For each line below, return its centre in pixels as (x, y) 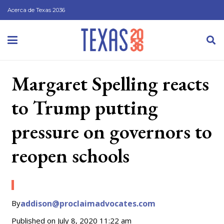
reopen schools (70, 155)
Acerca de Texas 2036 (36, 10)
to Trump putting (84, 107)
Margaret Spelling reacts (110, 83)
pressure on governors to (111, 131)
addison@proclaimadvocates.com (88, 203)
